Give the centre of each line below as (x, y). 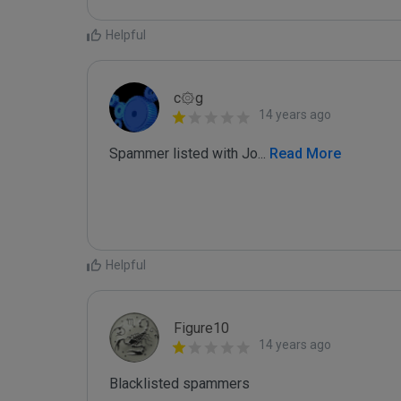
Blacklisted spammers (179, 384)
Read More (303, 154)
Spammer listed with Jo (183, 154)
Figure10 (201, 328)
